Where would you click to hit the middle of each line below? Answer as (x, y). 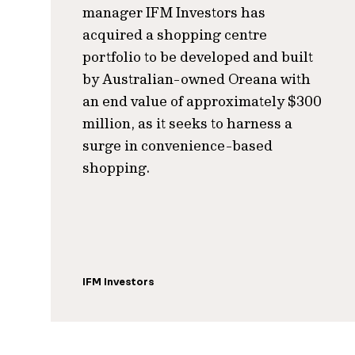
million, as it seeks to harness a (187, 123)
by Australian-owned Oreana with (197, 79)
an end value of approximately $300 (202, 101)
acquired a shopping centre (175, 34)
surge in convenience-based (177, 145)
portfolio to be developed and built (198, 57)
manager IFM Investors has (174, 12)
